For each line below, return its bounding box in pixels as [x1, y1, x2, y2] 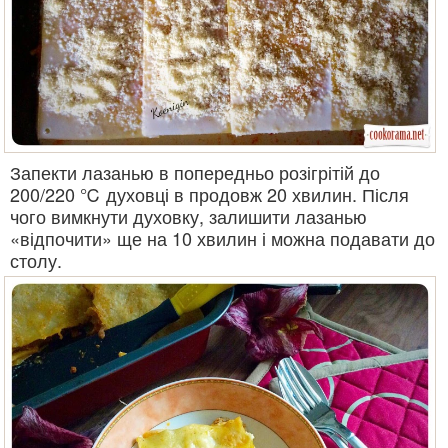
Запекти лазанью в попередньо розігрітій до [10, 159, 380, 186]
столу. [10, 247, 62, 274]
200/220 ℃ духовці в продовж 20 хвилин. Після [10, 181, 409, 208]
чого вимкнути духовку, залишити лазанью [10, 203, 367, 230]
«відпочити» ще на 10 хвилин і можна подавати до [10, 225, 435, 252]
